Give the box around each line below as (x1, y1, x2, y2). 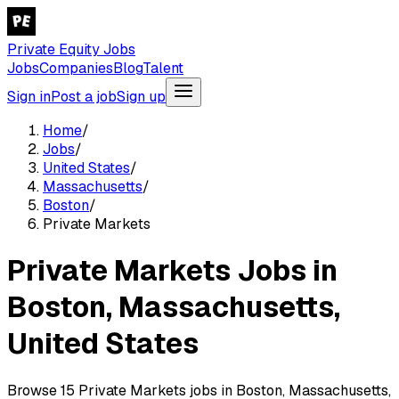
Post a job (51, 87, 117, 106)
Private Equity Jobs (7, 40, 135, 59)
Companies (39, 59, 113, 77)
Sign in (7, 87, 51, 106)
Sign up (117, 87, 166, 106)
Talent (142, 59, 183, 77)
